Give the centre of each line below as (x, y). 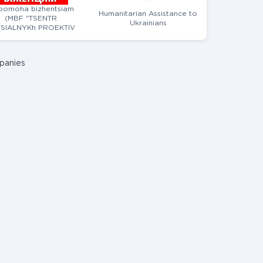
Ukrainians (148, 23)
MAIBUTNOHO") (31, 37)
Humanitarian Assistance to (148, 14)
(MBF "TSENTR (31, 18)
